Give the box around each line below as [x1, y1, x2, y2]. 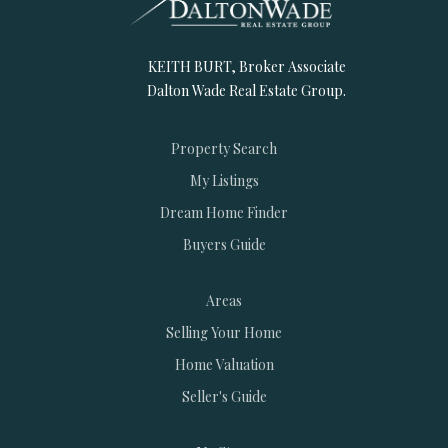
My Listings [189, 170, 259, 190]
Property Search [171, 138, 277, 158]
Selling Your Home [166, 322, 282, 342]
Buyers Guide [182, 234, 266, 254]
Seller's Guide [181, 386, 267, 406]
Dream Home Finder [160, 202, 288, 222]
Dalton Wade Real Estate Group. [147, 80, 346, 100]
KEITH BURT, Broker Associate [147, 56, 346, 76]
